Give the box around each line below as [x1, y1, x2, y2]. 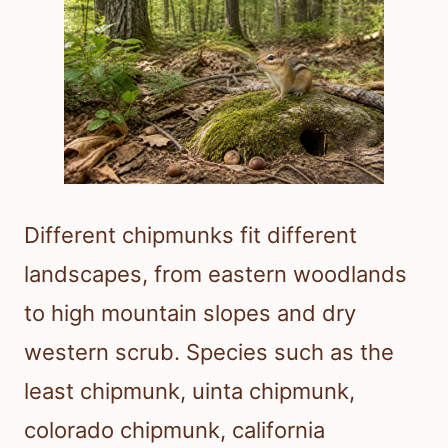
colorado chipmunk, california [24, 417, 325, 444]
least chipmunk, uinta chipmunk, [24, 378, 355, 405]
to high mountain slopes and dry [24, 300, 356, 327]
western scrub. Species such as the [24, 339, 394, 366]
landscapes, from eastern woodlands [24, 261, 407, 288]
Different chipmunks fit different [24, 222, 357, 249]
